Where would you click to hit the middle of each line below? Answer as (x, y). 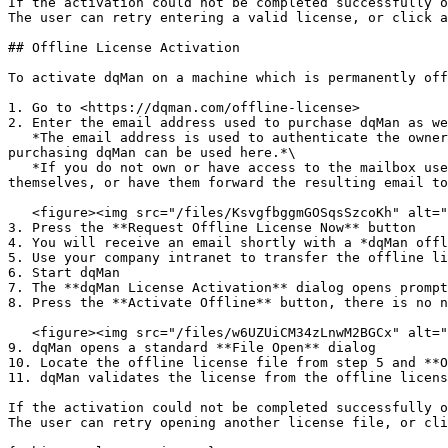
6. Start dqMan (64, 272)
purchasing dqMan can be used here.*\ (152, 152)
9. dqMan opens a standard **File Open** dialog (192, 347)
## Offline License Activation (124, 47)
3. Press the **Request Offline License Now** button (212, 227)
